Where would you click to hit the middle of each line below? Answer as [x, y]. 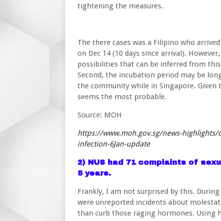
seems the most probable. [122, 97]
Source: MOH [100, 115]
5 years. [95, 173]
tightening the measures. [120, 6]
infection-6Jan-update [114, 144]
